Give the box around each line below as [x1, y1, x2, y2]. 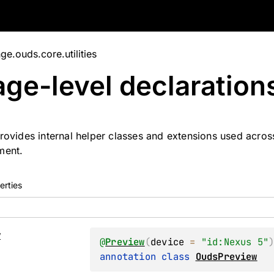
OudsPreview [195, 250, 257, 263]
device [150, 235, 185, 248]
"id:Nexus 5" [201, 235, 269, 248]
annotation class [100, 250, 196, 263]
